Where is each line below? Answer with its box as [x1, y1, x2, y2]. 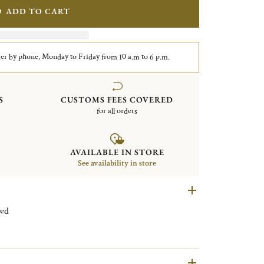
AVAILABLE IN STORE [70, 147, 164, 158]
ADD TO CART [5, 5, 70, 16]
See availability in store [78, 158, 157, 169]
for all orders [97, 105, 138, 117]
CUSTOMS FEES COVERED [61, 94, 174, 105]
